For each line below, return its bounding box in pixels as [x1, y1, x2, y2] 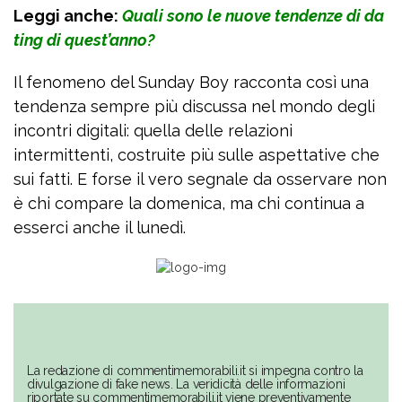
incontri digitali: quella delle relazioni [13, 121, 293, 141]
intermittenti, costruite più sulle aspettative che [13, 145, 380, 165]
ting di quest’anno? [13, 31, 154, 50]
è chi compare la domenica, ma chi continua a [13, 194, 364, 214]
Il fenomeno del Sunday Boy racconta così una [13, 73, 369, 92]
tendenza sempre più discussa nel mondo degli [13, 97, 375, 117]
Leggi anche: [13, 6, 118, 26]
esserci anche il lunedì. [13, 218, 186, 238]
